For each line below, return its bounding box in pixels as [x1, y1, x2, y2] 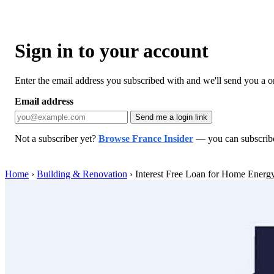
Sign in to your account [15, 39, 209, 62]
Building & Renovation [37, 168, 127, 179]
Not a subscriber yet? [15, 133, 98, 144]
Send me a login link [135, 112, 207, 122]
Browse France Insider [98, 133, 193, 144]
